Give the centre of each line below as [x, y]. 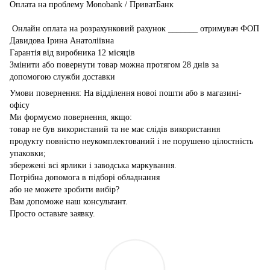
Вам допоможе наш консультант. [69, 201]
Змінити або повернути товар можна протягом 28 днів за [114, 64]
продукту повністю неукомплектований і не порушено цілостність [131, 141]
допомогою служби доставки [64, 77]
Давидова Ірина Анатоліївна [62, 40]
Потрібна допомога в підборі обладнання [85, 177]
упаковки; [28, 153]
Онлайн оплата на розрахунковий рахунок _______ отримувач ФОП [134, 28]
